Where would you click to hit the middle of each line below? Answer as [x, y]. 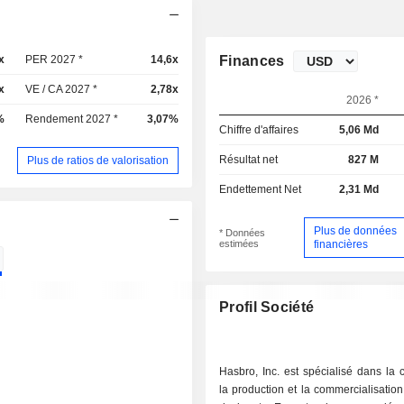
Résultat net [249, 160]
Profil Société [267, 308]
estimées [239, 243]
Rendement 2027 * [72, 119]
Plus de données [355, 230]
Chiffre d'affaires [259, 130]
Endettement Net [261, 189]
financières [340, 244]
